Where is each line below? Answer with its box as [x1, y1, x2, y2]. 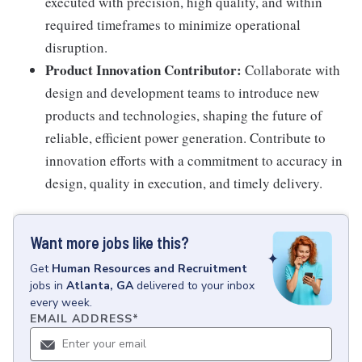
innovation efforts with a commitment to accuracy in [45, 151, 343, 170]
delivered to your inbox [137, 278, 255, 293]
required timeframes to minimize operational [45, 15, 301, 34]
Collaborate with [242, 61, 340, 79]
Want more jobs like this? [30, 233, 189, 252]
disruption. [45, 38, 107, 57]
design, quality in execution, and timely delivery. [45, 174, 322, 192]
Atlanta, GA [66, 278, 133, 293]
